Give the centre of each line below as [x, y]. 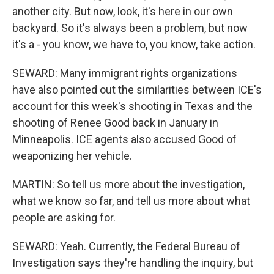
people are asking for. [64, 217]
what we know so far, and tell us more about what [131, 201]
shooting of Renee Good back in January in [115, 123]
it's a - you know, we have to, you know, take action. [134, 44]
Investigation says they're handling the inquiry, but [133, 263]
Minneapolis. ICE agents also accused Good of [124, 139]
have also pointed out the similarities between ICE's [137, 90]
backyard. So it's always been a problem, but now [130, 28]
